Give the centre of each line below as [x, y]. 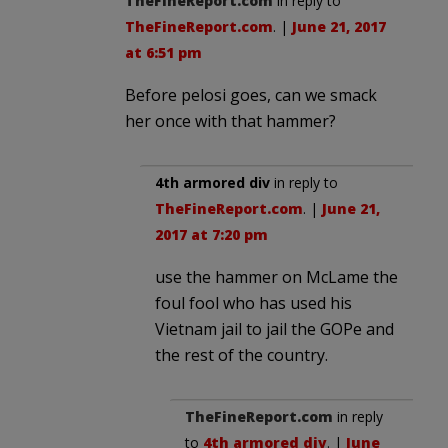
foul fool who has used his [253, 302]
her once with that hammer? [230, 120]
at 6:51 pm [163, 52]
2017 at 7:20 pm [211, 234]
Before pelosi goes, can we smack [251, 94]
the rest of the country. [241, 354]
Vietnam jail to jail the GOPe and [274, 328]
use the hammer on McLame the [276, 276]
